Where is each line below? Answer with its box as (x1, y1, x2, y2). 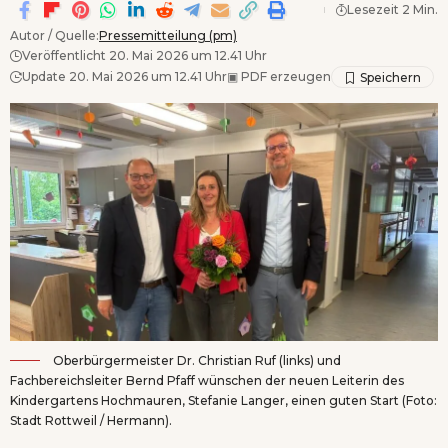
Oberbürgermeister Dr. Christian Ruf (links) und (50, 353, 341, 369)
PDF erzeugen (238, 68, 331, 84)
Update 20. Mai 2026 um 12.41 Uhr (22, 68, 227, 84)
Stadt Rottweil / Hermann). (10, 413, 172, 429)
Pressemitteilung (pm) (99, 27, 237, 43)
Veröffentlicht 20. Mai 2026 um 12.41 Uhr (22, 47, 267, 63)
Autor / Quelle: (10, 27, 99, 43)
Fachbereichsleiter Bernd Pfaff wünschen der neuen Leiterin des (10, 373, 404, 389)
